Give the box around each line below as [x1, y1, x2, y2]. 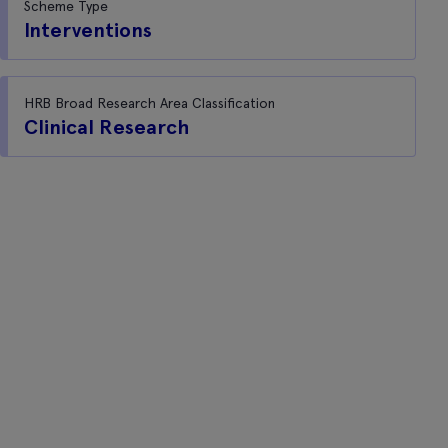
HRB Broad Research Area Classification [24, 95, 275, 111]
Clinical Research [24, 115, 189, 139]
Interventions [24, 18, 152, 42]
